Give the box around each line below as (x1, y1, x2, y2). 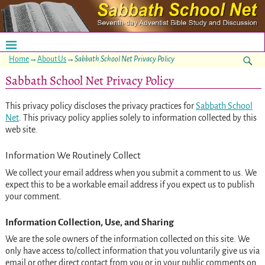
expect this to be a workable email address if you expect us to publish (5, 179, 254, 189)
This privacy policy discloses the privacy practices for (5, 101, 196, 111)
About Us (37, 54, 66, 63)
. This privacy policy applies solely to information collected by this (18, 113, 257, 123)
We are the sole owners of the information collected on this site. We (5, 234, 250, 244)
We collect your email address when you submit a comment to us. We (5, 167, 257, 177)
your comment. (5, 191, 63, 201)
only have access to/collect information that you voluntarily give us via (5, 245, 260, 256)
